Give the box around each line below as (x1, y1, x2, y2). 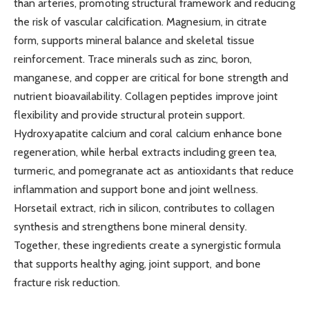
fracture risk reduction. (14, 276, 120, 289)
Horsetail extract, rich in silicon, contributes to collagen (14, 201, 275, 215)
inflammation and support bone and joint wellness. (14, 183, 258, 196)
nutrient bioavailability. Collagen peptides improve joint (14, 90, 279, 103)
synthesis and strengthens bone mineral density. (14, 220, 247, 233)
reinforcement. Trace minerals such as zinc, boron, (14, 52, 252, 66)
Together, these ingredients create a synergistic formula (14, 239, 281, 252)
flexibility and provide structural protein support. (14, 108, 246, 121)
